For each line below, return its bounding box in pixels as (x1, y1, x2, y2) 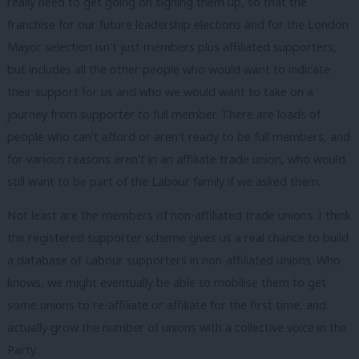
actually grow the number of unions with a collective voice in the (7, 319, 347, 335)
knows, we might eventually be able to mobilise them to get (7, 274, 326, 290)
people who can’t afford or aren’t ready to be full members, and (7, 129, 350, 145)
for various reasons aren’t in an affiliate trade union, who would (7, 151, 345, 167)
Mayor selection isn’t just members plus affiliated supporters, (7, 39, 337, 55)
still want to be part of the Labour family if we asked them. (7, 174, 321, 190)
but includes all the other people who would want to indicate (7, 62, 330, 78)
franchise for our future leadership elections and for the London (7, 17, 349, 33)
